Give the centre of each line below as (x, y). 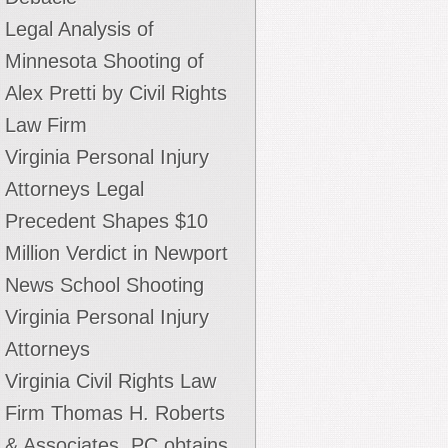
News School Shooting (104, 285)
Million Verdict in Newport (116, 253)
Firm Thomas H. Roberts (115, 413)
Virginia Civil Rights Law (110, 381)
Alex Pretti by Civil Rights (116, 93)
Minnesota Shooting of (104, 61)
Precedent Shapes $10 (106, 221)
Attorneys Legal (74, 189)
